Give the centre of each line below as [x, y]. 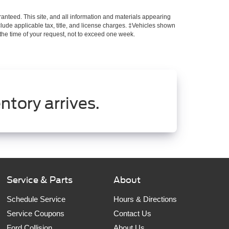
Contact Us [132, 213]
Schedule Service [36, 199]
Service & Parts [40, 180]
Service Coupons [36, 213]
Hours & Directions [145, 199]
